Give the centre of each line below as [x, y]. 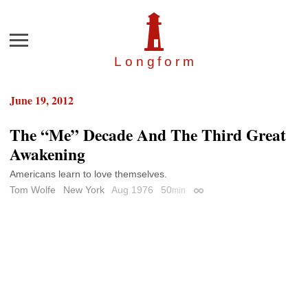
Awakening [47, 154]
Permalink [214, 193]
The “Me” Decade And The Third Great [148, 135]
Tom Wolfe [33, 190]
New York [84, 190]
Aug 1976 [134, 190]
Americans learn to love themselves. [88, 174]
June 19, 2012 [42, 100]
